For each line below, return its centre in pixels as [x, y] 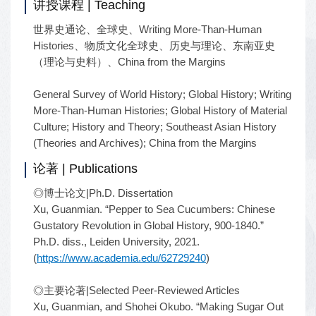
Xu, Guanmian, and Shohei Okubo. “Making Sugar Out [158, 306]
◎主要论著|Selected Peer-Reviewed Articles [136, 290]
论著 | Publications [85, 168]
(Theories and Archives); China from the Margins [145, 143]
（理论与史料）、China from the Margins [129, 62]
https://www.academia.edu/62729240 [121, 258]
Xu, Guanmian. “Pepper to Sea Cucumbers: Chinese [154, 209]
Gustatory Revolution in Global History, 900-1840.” [148, 225]
